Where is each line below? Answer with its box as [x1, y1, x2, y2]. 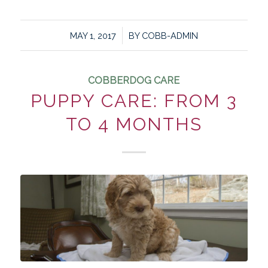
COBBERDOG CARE [88, 75, 180, 87]
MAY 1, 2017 [69, 31, 116, 41]
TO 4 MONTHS [65, 114, 202, 135]
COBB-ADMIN [141, 31, 198, 41]
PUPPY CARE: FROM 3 [31, 90, 237, 112]
